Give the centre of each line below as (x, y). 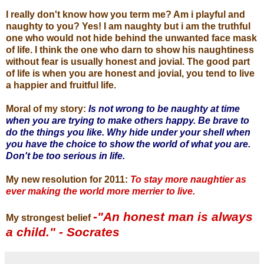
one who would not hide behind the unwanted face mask (131, 38)
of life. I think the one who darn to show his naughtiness (130, 49)
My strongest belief (49, 217)
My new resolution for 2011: (67, 179)
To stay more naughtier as (187, 179)
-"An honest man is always (173, 216)
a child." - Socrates (63, 232)
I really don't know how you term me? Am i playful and (126, 14)
